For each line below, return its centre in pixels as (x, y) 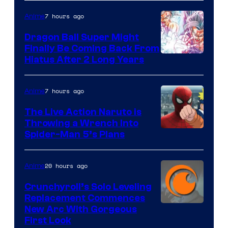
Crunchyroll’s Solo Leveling (88, 187)
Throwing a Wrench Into (81, 123)
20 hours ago (66, 166)
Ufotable (179, 20)
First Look (48, 221)
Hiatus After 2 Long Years (84, 60)
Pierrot (175, 166)
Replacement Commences (85, 198)
